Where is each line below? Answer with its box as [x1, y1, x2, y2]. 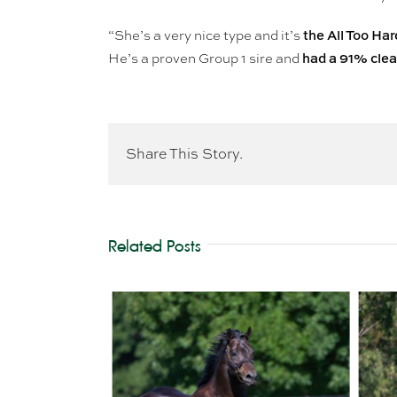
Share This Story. [126, 144, 243, 164]
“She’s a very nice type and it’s [108, 27, 303, 45]
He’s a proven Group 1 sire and [108, 50, 302, 68]
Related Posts [108, 237, 201, 256]
